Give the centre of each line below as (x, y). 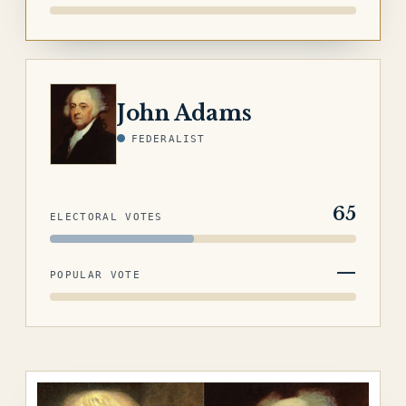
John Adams (184, 113)
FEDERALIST (168, 139)
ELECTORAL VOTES (106, 217)
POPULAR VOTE (95, 275)
